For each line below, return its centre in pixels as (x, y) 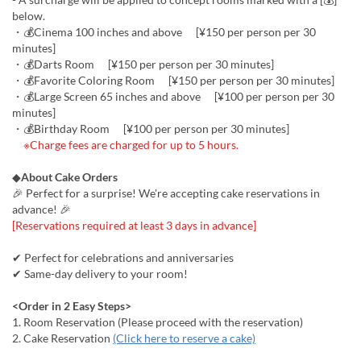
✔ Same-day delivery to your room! (100, 274)
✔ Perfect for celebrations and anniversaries (123, 257)
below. (29, 16)
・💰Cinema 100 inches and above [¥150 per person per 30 (164, 32)
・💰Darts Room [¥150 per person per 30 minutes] (143, 64)
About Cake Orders (69, 177)
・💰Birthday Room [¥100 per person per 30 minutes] (151, 129)
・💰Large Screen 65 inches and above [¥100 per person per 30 (173, 96)
